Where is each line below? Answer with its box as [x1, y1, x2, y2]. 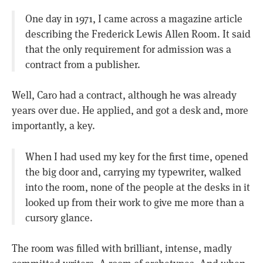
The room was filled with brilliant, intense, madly [12, 241, 232, 255]
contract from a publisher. [25, 56, 140, 71]
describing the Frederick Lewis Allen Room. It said [25, 26, 251, 41]
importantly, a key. [12, 118, 95, 133]
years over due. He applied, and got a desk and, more [12, 103, 248, 117]
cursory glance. [25, 210, 93, 224]
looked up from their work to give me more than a [25, 194, 244, 209]
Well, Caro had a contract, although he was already [12, 87, 237, 102]
